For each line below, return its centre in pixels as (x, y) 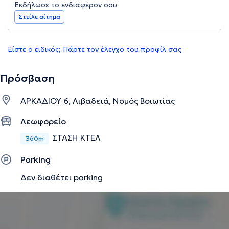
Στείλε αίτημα (39, 17)
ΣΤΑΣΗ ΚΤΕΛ (77, 138)
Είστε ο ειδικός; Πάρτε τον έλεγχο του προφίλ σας (95, 49)
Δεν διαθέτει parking (62, 177)
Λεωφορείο (43, 121)
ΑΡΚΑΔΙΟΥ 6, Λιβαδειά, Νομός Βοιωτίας (98, 101)
